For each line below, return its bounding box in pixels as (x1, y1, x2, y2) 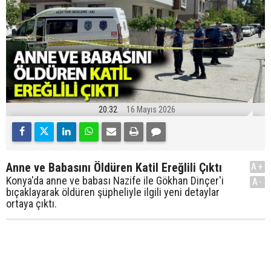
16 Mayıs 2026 (126, 105, 175, 115)
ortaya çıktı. (6, 197, 57, 211)
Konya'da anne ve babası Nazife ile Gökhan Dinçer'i (6, 174, 224, 188)
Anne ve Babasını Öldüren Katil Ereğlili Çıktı (6, 160, 222, 175)
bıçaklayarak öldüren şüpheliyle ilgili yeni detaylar (6, 186, 220, 199)
